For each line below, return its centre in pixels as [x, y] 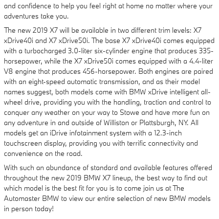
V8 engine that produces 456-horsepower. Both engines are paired [109, 71]
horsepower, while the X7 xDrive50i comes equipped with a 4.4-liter [109, 61]
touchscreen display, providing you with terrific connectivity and [101, 143]
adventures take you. [36, 16]
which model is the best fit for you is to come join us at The [94, 188]
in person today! [29, 208]
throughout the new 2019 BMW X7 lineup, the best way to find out [106, 178]
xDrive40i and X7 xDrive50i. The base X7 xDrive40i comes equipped [109, 40]
